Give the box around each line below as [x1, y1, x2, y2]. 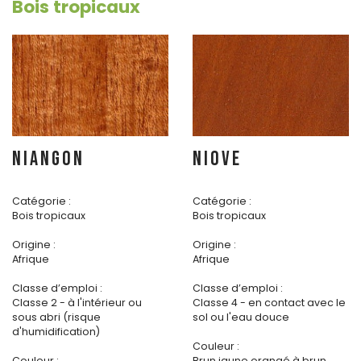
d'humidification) [12, 325, 100, 339]
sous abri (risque [12, 310, 101, 325]
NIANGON [12, 147, 85, 172]
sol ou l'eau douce [193, 310, 289, 325]
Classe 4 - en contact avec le [193, 296, 346, 310]
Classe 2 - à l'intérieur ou [12, 296, 142, 310]
